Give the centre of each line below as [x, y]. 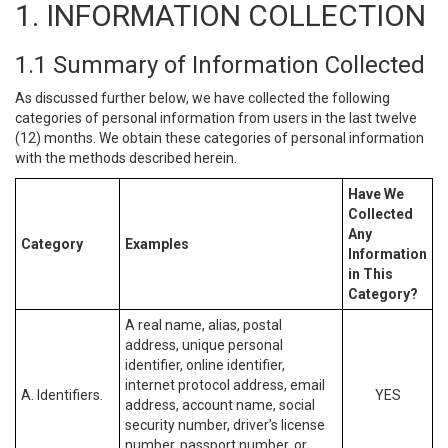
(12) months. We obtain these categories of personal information [219, 138]
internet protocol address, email [225, 385]
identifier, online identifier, [205, 365]
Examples [157, 244]
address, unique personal [204, 345]
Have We [376, 194]
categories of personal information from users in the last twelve [216, 118]
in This [370, 274]
